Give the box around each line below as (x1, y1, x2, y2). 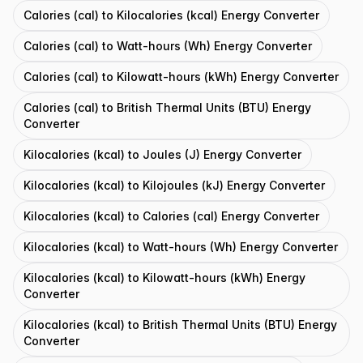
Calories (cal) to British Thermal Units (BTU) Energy (23, 100, 311, 114)
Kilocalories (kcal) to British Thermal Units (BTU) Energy (23, 318, 337, 331)
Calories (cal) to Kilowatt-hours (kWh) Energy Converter (23, 70, 339, 83)
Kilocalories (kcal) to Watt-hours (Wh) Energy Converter (23, 240, 338, 254)
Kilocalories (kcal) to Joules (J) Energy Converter (23, 147, 301, 161)
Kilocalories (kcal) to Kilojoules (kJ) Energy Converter (23, 178, 325, 192)
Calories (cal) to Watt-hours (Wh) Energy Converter (23, 39, 312, 53)
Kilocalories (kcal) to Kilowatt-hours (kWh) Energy (23, 271, 305, 284)
